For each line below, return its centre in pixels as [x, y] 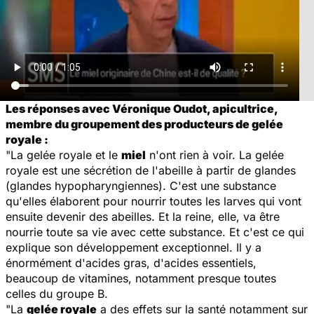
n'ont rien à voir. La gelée [215, 155]
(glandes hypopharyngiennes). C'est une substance [141, 185]
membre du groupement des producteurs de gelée [144, 124]
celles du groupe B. [57, 293]
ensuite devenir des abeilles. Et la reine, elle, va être [143, 216]
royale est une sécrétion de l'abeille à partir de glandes [151, 170]
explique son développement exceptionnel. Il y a [134, 247]
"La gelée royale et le [63, 155]
